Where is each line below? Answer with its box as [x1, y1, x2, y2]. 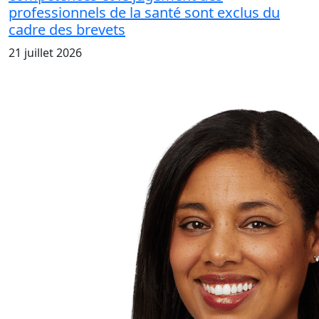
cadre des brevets [9, 20, 125, 40]
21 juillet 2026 [9, 45, 82, 61]
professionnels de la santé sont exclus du [9, 3, 280, 23]
